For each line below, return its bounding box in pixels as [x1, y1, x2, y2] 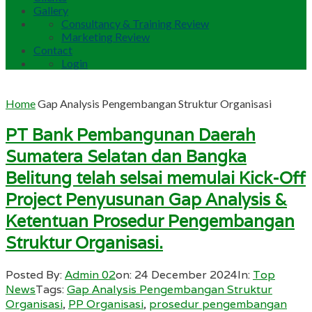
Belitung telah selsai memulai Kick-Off [6, 166, 306, 189]
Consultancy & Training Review [61, 17, 209, 30]
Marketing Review [61, 30, 150, 43]
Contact [33, 43, 72, 56]
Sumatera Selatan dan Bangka [6, 145, 247, 167]
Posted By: [6, 267, 65, 282]
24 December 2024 [134, 267, 237, 282]
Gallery [33, 3, 68, 17]
